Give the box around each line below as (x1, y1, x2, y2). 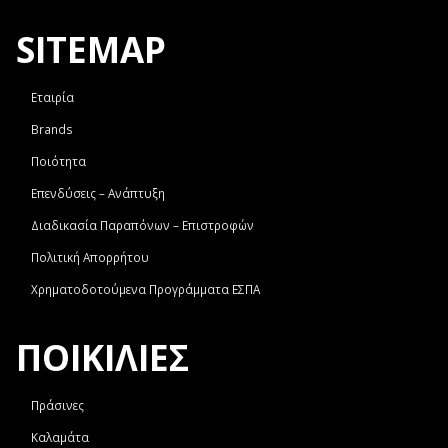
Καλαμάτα (31, 428, 89, 445)
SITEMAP (16, 25, 166, 74)
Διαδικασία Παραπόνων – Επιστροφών (31, 217, 254, 234)
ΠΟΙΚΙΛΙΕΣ (16, 332, 189, 381)
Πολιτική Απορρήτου (31, 249, 149, 266)
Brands (31, 121, 73, 138)
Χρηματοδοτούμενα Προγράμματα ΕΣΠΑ (31, 281, 260, 298)
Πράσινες (31, 396, 84, 413)
